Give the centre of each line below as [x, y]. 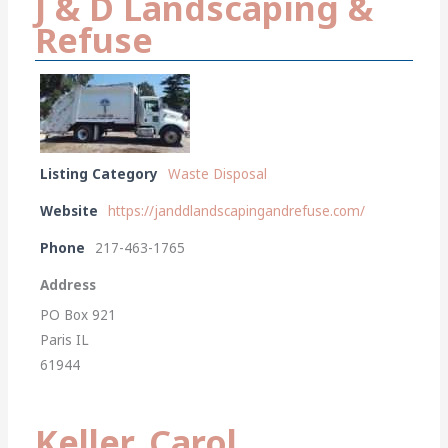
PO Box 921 [78, 314]
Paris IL [65, 339]
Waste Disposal [218, 173]
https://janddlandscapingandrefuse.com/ [237, 210]
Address [68, 284]
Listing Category [99, 173]
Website [69, 210]
